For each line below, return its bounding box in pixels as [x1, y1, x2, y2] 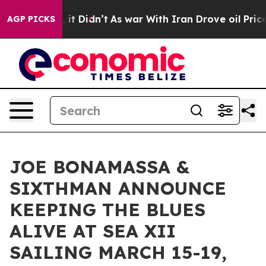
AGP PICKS [7, 14, 55, 24]
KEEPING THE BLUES [9, 198, 205, 221]
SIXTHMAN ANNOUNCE [9, 177, 226, 199]
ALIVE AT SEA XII [9, 220, 176, 242]
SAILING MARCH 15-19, [9, 241, 227, 264]
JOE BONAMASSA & [9, 156, 189, 178]
